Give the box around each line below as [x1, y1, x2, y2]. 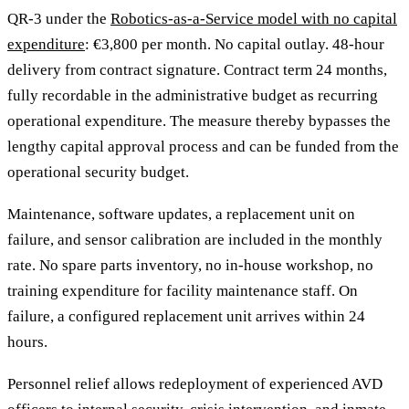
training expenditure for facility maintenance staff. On [7, 281, 358, 299]
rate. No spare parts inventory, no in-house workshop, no [7, 256, 373, 274]
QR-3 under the [7, 9, 110, 27]
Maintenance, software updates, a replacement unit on [7, 204, 355, 223]
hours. [7, 332, 47, 351]
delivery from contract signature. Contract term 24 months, [7, 60, 387, 79]
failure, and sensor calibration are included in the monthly [7, 230, 383, 248]
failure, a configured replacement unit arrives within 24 [7, 307, 365, 325]
